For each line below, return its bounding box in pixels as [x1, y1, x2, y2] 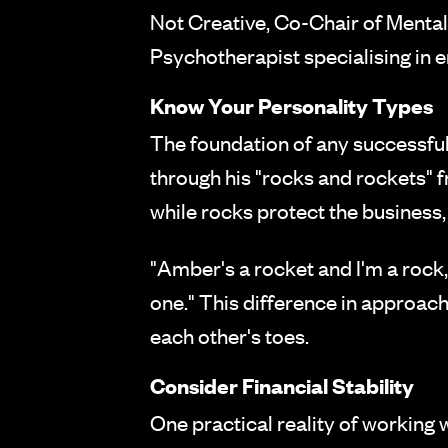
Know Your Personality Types [149, 90, 433, 120]
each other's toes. [149, 321, 309, 350]
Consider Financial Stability [149, 370, 414, 400]
